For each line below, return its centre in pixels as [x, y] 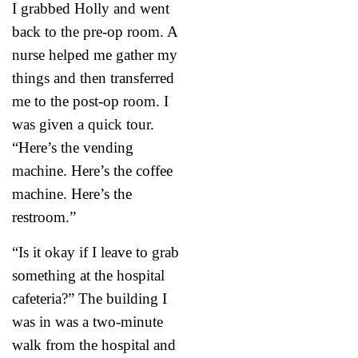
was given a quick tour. [83, 124]
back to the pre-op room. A [95, 31]
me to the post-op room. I [90, 101]
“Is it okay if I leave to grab [95, 252]
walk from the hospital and [94, 344]
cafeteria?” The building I [89, 298]
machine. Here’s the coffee [92, 170]
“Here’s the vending [73, 147]
